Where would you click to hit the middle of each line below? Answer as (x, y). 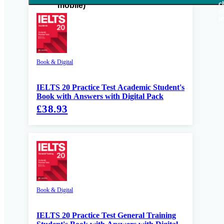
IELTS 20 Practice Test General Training (106, 215)
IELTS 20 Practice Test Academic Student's (110, 87)
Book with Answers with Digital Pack (100, 96)
